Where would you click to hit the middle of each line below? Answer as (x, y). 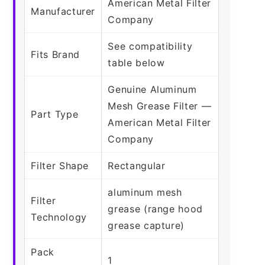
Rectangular (137, 165)
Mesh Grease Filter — (160, 106)
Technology (59, 217)
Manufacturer (63, 11)
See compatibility (150, 46)
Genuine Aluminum (152, 89)
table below (136, 62)
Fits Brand (55, 54)
